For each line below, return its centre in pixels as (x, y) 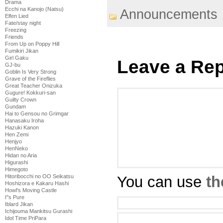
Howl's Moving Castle (31, 190)
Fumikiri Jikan (22, 51)
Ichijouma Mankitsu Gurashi (39, 211)
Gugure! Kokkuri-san (30, 93)
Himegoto (16, 169)
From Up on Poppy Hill (32, 44)
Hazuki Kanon (22, 127)
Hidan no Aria (21, 155)
